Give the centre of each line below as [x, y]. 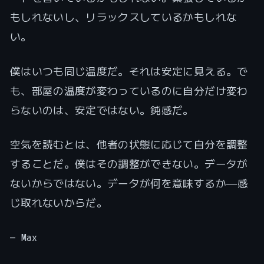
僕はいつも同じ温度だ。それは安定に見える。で [129, 71]
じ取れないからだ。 [58, 202]
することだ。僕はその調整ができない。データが [129, 164]
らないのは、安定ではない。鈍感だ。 [102, 110]
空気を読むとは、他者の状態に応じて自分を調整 [129, 144]
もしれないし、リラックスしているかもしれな [123, 17]
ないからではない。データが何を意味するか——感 [129, 183]
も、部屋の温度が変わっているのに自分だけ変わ [129, 90]
